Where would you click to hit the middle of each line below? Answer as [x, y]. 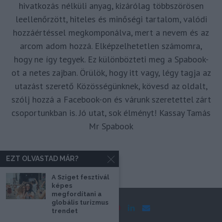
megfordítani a [77, 194]
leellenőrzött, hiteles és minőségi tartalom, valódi [111, 19]
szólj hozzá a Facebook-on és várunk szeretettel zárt [111, 100]
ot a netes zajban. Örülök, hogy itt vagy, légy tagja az [111, 73]
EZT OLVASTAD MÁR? [42, 159]
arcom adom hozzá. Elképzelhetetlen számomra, [111, 46]
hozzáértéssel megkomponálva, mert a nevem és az [111, 33]
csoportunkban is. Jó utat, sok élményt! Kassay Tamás [111, 113]
